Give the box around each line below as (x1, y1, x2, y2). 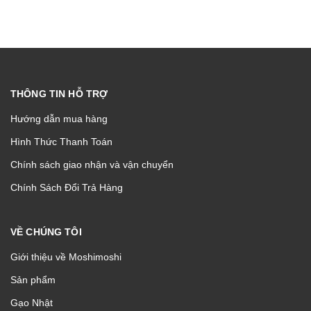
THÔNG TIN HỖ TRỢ (10, 88, 108, 100)
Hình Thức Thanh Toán (10, 136, 112, 148)
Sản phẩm (10, 274, 56, 286)
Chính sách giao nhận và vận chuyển (10, 159, 174, 171)
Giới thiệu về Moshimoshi (10, 251, 121, 263)
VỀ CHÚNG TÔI (10, 226, 82, 238)
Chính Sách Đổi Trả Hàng (10, 182, 123, 194)
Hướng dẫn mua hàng (10, 113, 108, 125)
